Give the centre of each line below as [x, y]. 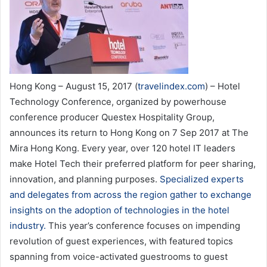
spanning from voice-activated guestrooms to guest [119, 257]
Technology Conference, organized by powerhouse [118, 102]
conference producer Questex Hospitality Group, [112, 117]
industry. [28, 226]
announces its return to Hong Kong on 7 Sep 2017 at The [129, 133]
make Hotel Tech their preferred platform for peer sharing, [133, 164]
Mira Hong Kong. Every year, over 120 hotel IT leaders [122, 148]
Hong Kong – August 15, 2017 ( [74, 86]
